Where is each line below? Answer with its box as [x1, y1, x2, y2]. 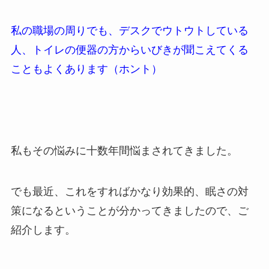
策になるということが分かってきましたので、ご [10, 204, 249, 217]
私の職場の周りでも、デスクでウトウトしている [10, 25, 249, 37]
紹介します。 [10, 223, 76, 236]
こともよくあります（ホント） [10, 63, 162, 76]
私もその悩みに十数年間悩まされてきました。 [10, 144, 238, 157]
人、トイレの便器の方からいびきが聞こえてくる [10, 44, 249, 56]
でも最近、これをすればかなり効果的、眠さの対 [10, 185, 249, 198]
